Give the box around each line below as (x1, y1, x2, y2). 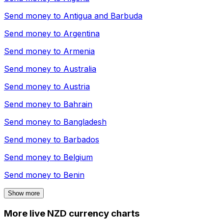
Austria (63, 82, 90, 92)
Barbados (63, 135, 99, 145)
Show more (8, 190, 40, 197)
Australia (63, 64, 96, 74)
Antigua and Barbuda (63, 11, 142, 21)
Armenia (63, 46, 95, 56)
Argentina (63, 28, 100, 39)
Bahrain (63, 99, 92, 110)
